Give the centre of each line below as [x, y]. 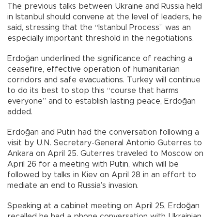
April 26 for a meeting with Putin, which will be [93, 164]
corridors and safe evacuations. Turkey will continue [104, 80]
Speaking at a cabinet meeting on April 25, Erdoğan [103, 206]
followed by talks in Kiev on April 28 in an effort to [102, 175]
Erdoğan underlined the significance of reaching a [100, 59]
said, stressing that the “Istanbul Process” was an [99, 28]
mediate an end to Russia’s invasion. [73, 186]
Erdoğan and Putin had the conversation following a [103, 132]
